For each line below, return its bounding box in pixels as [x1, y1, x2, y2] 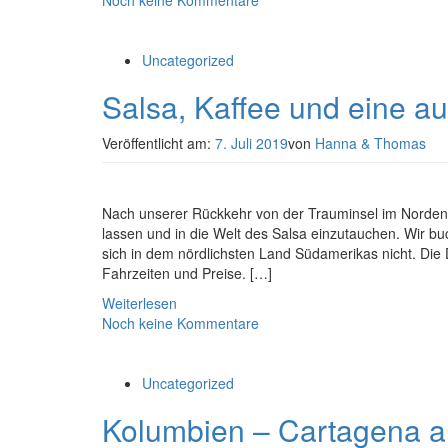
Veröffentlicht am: [102, 133, 215, 153]
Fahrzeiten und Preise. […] [102, 263, 272, 283]
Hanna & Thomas [315, 133, 426, 153]
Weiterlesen [102, 293, 177, 313]
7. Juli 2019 [215, 133, 288, 153]
